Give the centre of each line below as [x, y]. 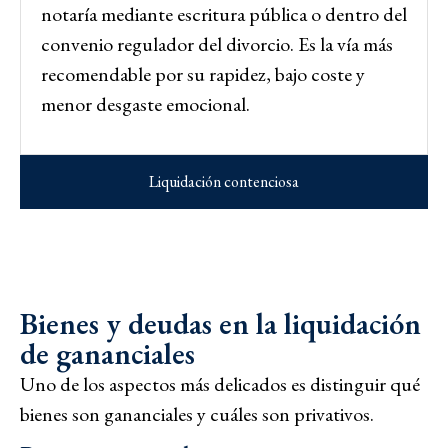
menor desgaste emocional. [145, 104]
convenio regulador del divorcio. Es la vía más [217, 44]
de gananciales [107, 353]
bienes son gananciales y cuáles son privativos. [197, 413]
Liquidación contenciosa [224, 181]
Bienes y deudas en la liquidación [220, 323]
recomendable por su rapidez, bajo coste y [203, 74]
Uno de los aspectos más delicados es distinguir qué [220, 383]
